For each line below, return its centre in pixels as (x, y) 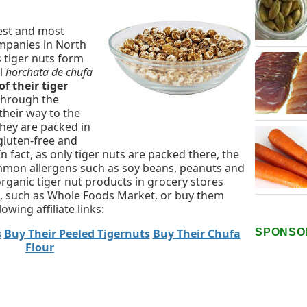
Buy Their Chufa (196, 234)
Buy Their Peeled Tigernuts (77, 234)
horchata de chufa (49, 72)
